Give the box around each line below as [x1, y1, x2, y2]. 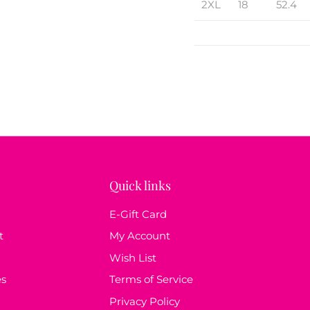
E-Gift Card [109, 207, 167, 221]
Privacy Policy [109, 294, 180, 308]
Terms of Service [109, 273, 193, 286]
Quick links [109, 176, 171, 194]
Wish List [109, 250, 156, 264]
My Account [109, 229, 170, 243]
